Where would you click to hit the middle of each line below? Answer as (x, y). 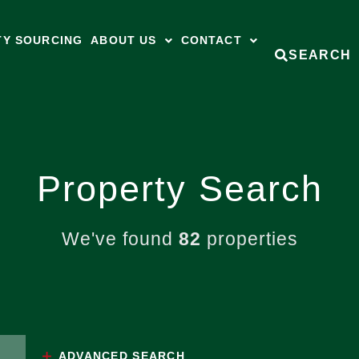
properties (249, 238)
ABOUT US (124, 40)
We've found (120, 238)
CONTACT (211, 40)
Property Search (179, 188)
